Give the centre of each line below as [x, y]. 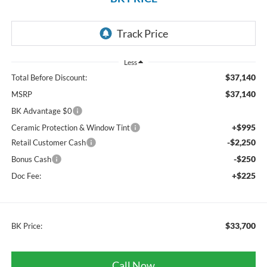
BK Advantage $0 [41, 111]
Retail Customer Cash [48, 142]
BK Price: [27, 226]
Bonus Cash [31, 159]
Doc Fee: [26, 176]
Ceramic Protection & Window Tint [70, 127]
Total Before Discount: [49, 77]
